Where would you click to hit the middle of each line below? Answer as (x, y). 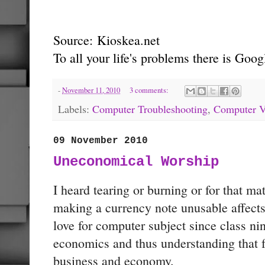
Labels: (75, 109)
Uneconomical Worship (136, 162)
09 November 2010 (101, 140)
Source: (75, 40)
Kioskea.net (128, 40)
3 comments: (150, 90)
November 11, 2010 (91, 90)
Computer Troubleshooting (150, 109)
